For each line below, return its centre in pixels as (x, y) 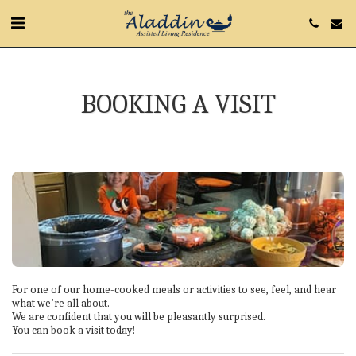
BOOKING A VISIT (178, 104)
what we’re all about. (61, 303)
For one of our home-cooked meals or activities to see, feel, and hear (174, 290)
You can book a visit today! (74, 330)
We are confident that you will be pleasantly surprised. (139, 317)
